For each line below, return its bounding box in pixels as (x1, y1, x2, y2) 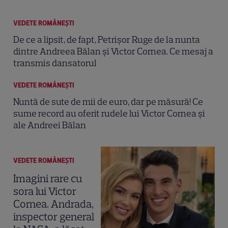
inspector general (13, 210, 94, 223)
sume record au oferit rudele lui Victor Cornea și (13, 108, 205, 120)
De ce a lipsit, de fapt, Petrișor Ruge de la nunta (13, 34, 200, 45)
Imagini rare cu (13, 172, 82, 185)
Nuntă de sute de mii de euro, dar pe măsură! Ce (13, 96, 203, 108)
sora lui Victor (13, 184, 76, 197)
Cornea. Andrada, (13, 197, 94, 210)
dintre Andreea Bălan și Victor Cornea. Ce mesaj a (13, 45, 213, 57)
